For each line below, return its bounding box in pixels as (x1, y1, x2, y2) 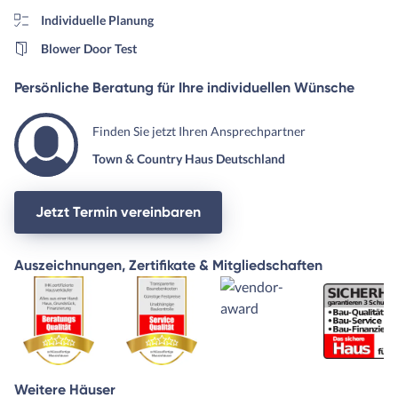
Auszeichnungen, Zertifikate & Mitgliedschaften (14, 257, 322, 275)
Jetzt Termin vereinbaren (36, 203, 201, 221)
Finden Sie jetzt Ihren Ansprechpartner (92, 123, 306, 139)
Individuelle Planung (40, 12, 154, 28)
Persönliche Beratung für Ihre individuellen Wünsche (14, 79, 354, 97)
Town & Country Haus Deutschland (92, 151, 285, 167)
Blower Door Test (40, 41, 137, 57)
